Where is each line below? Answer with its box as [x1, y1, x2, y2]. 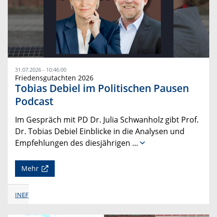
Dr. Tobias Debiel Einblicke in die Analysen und [15, 125, 185, 137]
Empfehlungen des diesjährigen [15, 137, 130, 148]
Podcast [15, 94, 53, 108]
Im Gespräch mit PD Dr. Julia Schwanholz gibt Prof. [15, 114, 199, 125]
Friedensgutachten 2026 [15, 73, 93, 82]
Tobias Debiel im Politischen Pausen [15, 81, 189, 95]
